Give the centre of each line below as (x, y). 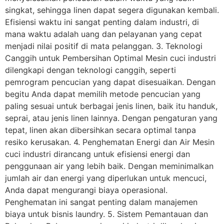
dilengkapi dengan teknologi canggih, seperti (90, 70)
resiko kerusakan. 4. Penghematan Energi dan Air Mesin (110, 142)
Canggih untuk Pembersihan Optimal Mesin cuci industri (110, 58)
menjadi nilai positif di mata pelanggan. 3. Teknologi (104, 46)
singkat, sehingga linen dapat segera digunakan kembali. (112, 10)
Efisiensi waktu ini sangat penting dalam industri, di (102, 22)
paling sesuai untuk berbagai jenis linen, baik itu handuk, (111, 106)
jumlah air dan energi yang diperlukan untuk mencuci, (106, 178)
